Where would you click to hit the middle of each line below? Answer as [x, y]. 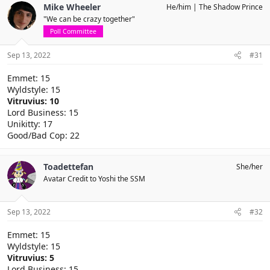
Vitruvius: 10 [33, 101]
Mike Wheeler [72, 7]
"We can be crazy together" [89, 19]
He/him [179, 7]
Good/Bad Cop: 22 [43, 135]
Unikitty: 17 [30, 124]
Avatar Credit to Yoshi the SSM [94, 179]
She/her [250, 167]
